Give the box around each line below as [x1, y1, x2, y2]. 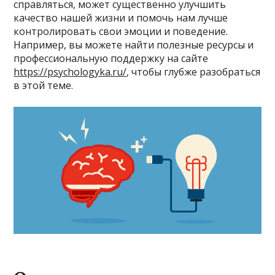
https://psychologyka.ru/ [14, 65, 127, 79]
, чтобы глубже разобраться [126, 65, 261, 79]
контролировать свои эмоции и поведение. [14, 25, 228, 39]
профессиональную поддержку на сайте [14, 52, 209, 66]
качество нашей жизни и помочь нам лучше [14, 11, 228, 25]
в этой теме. [14, 79, 74, 93]
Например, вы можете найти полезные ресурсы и [14, 38, 254, 52]
